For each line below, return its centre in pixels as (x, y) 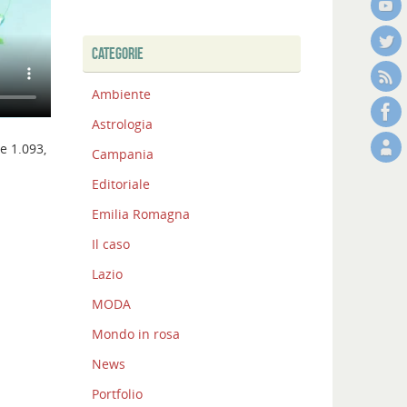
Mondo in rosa (136, 334)
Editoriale (121, 184)
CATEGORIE (118, 54)
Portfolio (117, 394)
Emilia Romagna (141, 214)
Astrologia (122, 124)
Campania (123, 154)
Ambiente (121, 94)
